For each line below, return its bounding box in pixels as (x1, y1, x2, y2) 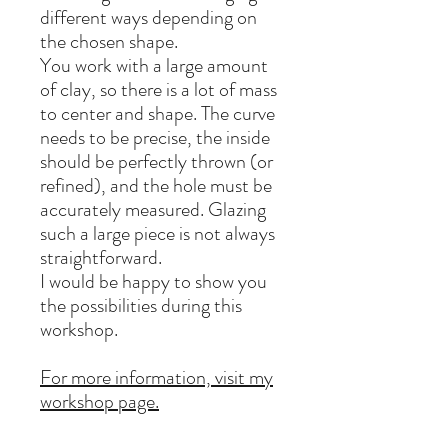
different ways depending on (40, 3, 257, 33)
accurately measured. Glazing (40, 195, 266, 225)
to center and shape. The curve (40, 99, 275, 129)
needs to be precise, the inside (40, 123, 270, 153)
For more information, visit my (40, 363, 273, 393)
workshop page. (40, 387, 159, 417)
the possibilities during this (40, 291, 242, 321)
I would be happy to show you (40, 267, 267, 297)
